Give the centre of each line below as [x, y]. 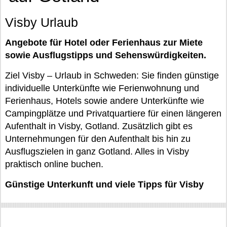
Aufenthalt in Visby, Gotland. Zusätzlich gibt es [99, 126]
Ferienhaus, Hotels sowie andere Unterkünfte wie [105, 101]
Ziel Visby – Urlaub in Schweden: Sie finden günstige [112, 75]
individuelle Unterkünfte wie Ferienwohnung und [102, 88]
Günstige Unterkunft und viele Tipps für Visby [104, 184]
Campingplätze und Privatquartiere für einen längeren [113, 113]
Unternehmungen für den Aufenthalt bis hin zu [98, 139]
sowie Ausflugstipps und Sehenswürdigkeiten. [106, 55]
